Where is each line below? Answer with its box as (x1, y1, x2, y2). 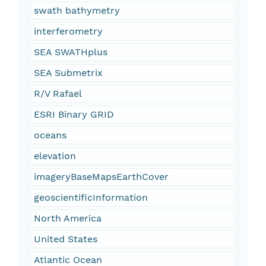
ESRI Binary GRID (33, 109, 114, 121)
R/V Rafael (33, 88, 82, 100)
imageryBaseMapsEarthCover (33, 171, 169, 183)
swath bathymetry (33, 5, 120, 17)
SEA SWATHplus (33, 46, 107, 58)
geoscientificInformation (33, 192, 148, 204)
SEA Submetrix (33, 67, 103, 79)
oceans (33, 129, 66, 141)
